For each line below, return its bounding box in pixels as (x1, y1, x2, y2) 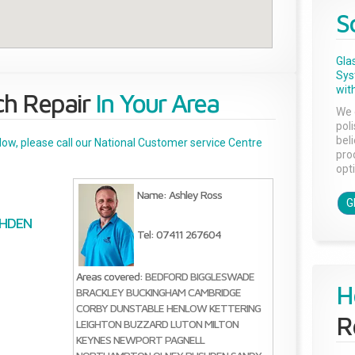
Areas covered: (75, 269, 145, 284)
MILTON (204, 317, 239, 331)
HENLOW (166, 301, 207, 315)
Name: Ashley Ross (136, 188, 222, 201)
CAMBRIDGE (187, 285, 241, 300)
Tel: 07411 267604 (136, 227, 221, 241)
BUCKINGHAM (125, 285, 185, 300)
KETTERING (208, 301, 261, 315)
